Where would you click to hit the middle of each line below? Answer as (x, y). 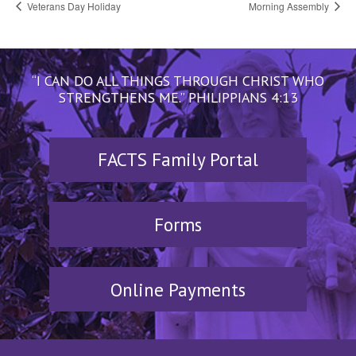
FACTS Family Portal (178, 160)
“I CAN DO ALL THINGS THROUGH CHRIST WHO (178, 80)
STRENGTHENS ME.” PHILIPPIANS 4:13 (178, 97)
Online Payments (178, 289)
